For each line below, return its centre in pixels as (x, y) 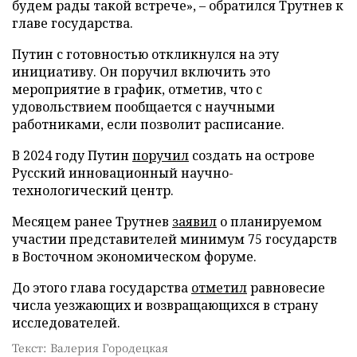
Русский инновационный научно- (123, 173)
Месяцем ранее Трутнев (92, 221)
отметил (219, 287)
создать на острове (252, 155)
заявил (194, 221)
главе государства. (73, 23)
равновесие (286, 287)
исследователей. (66, 322)
